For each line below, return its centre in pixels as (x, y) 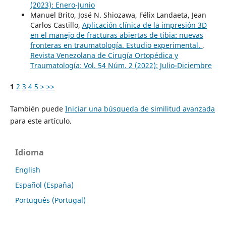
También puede (37, 109)
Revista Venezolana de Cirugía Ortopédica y (104, 55)
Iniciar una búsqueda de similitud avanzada (140, 109)
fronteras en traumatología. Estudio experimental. (116, 45)
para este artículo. (41, 121)
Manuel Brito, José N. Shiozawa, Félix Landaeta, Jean (118, 15)
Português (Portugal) (50, 200)
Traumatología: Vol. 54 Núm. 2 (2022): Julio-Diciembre (121, 66)
